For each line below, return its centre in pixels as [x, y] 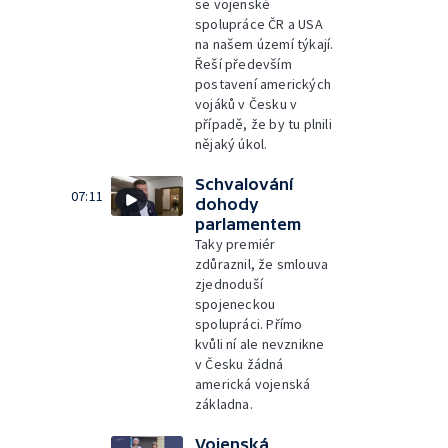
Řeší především [243, 63]
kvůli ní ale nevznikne [260, 343]
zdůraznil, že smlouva [262, 263]
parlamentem [248, 223]
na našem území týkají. [264, 43]
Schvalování [244, 183]
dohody [227, 203]
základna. [224, 403]
